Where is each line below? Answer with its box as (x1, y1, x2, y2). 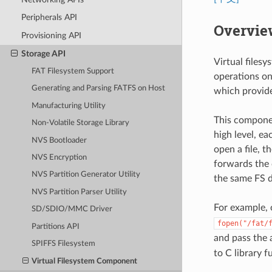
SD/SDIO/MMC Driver (32, 205, 113, 214)
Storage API (21, 49, 66, 58)
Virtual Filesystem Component (32, 257, 138, 265)
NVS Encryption (32, 153, 87, 161)
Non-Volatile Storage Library (32, 119, 130, 127)
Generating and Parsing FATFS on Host (32, 84, 166, 93)
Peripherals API (21, 13, 77, 22)
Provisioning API (21, 30, 81, 40)
